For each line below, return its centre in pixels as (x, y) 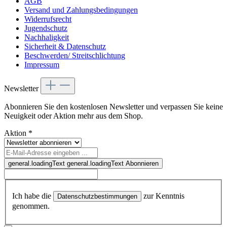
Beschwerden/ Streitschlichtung (75, 55)
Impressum (42, 64)
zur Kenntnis (163, 196)
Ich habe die (33, 196)
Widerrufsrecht (48, 19)
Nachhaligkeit (47, 37)
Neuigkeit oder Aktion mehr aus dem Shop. (73, 116)
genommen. (31, 206)
